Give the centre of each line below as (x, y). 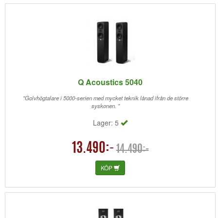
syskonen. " (105, 106)
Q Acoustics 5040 (110, 82)
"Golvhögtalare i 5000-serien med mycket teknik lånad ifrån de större (105, 98)
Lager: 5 (107, 123)
